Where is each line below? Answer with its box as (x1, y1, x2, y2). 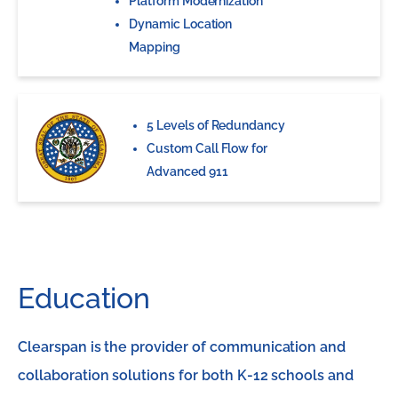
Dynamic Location (129, 17, 233, 31)
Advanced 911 (147, 163, 228, 179)
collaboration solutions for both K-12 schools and (18, 367, 354, 384)
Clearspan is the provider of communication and (18, 338, 346, 355)
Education (18, 282, 151, 314)
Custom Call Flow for (147, 140, 268, 155)
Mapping (129, 40, 180, 54)
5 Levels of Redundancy (147, 117, 286, 132)
